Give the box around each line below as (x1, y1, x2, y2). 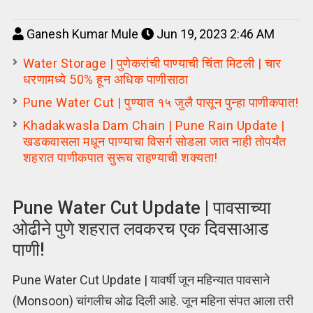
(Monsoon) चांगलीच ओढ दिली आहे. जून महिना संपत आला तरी (12, 293, 293, 308)
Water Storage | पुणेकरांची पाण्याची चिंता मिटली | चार (22, 56, 282, 71)
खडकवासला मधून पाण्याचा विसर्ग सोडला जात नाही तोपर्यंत (22, 134, 286, 149)
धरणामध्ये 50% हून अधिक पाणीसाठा (22, 72, 192, 87)
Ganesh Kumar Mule (23, 27, 141, 41)
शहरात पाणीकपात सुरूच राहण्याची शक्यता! (22, 150, 218, 165)
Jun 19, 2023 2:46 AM (153, 27, 275, 41)
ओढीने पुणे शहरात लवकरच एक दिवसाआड (12, 219, 268, 240)
